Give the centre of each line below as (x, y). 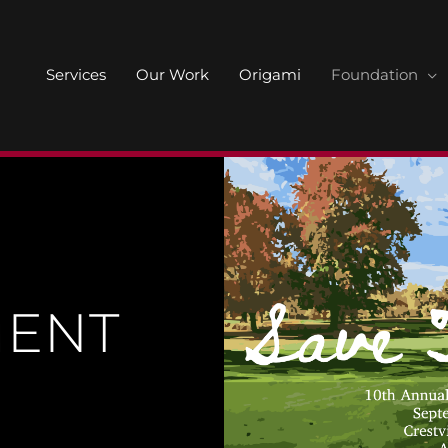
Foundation (374, 75)
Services (76, 75)
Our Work (172, 75)
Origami (270, 75)
